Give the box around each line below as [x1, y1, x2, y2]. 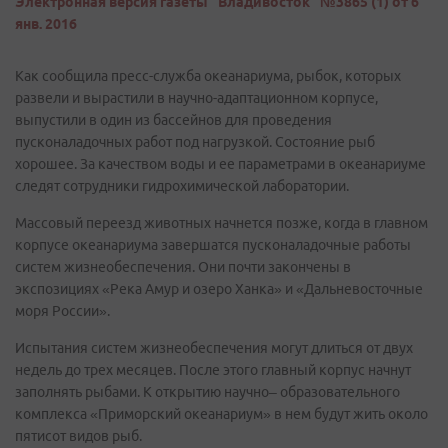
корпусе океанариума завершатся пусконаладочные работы [15, 237, 411, 253]
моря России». [15, 303, 110, 319]
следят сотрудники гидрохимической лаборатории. [15, 178, 349, 194]
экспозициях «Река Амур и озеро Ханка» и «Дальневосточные [15, 281, 423, 297]
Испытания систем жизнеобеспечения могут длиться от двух [15, 340, 413, 356]
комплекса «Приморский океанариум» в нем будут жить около [15, 406, 428, 422]
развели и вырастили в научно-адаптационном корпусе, [15, 90, 378, 106]
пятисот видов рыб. [15, 428, 142, 444]
